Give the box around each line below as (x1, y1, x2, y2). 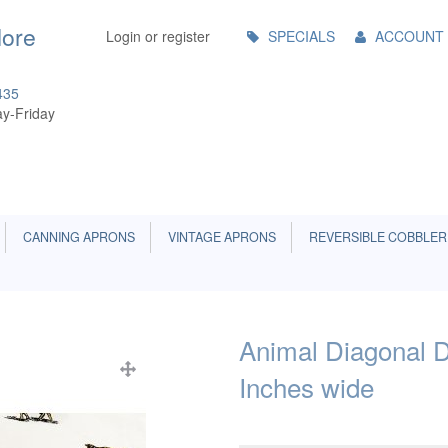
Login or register (106, 26, 210, 46)
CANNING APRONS (17, 228, 135, 246)
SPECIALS (268, 26, 335, 46)
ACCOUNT (375, 26, 444, 46)
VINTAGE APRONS (162, 228, 276, 246)
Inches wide (239, 368, 374, 405)
